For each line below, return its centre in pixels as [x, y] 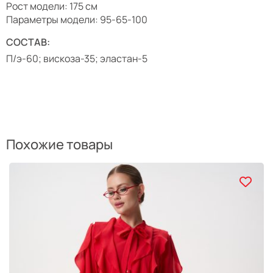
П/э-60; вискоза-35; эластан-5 [77, 58]
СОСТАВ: [28, 42]
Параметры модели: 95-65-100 [77, 19]
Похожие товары [59, 144]
